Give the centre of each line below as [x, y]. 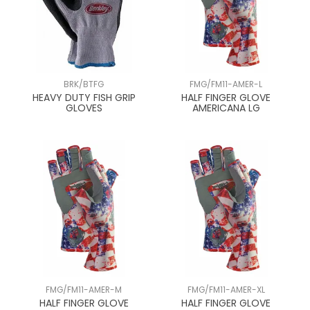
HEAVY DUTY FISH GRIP [84, 98]
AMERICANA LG [226, 108]
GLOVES [84, 108]
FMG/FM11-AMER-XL [226, 290]
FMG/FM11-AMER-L [226, 85]
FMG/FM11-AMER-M [84, 290]
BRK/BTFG [84, 85]
